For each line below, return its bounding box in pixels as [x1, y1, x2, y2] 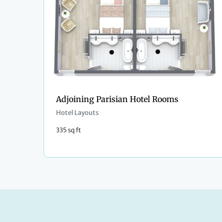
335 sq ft [56, 126, 81, 134]
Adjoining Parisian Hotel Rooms [56, 94, 178, 105]
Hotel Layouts [56, 109, 99, 117]
